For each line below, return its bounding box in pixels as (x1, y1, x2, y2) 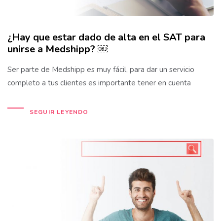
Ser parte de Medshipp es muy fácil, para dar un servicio (7, 65, 194, 75)
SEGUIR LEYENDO (29, 108, 89, 116)
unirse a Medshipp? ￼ (7, 42, 108, 56)
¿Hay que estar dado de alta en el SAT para (7, 31, 205, 44)
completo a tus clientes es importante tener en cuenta (7, 78, 191, 88)
